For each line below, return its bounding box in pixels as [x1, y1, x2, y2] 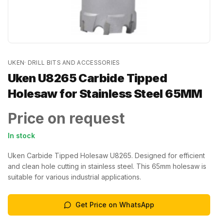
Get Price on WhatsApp [75, 200, 154, 209]
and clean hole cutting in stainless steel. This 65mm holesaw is [8, 162, 206, 170]
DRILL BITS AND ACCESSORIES [27, 59, 120, 66]
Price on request [8, 109, 125, 127]
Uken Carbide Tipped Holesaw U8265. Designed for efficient [8, 151, 205, 160]
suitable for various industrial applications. [8, 173, 141, 181]
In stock [8, 131, 35, 140]
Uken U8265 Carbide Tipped [8, 71, 167, 85]
